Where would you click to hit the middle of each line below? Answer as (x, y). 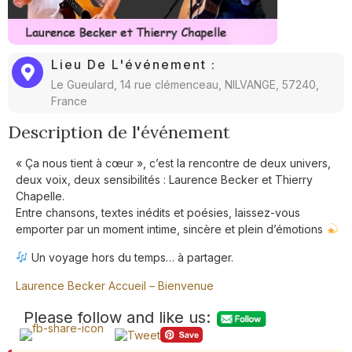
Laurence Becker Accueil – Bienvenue (115, 286)
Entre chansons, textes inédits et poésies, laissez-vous (158, 213)
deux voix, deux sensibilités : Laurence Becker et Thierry (164, 180)
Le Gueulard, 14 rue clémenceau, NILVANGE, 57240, (185, 85)
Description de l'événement (119, 132)
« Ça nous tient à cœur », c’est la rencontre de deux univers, (173, 163)
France (69, 101)
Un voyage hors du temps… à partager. (130, 258)
